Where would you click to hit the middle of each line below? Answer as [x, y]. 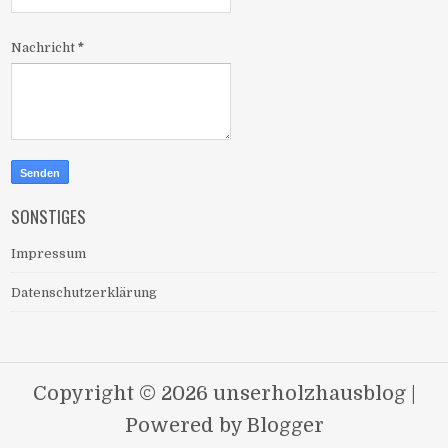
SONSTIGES [49, 217]
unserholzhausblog [309, 394]
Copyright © [96, 394]
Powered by [185, 426]
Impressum [49, 254]
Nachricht [45, 48]
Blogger [285, 426]
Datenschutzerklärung [84, 293]
